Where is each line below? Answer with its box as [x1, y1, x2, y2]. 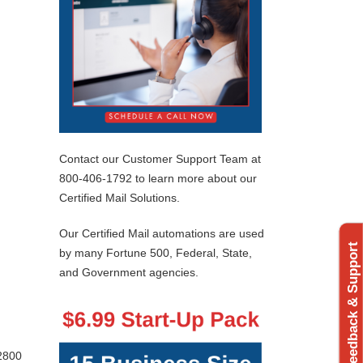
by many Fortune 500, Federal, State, [59, 246, 252, 260]
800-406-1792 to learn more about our [59, 172, 257, 186]
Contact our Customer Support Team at [59, 152, 261, 166]
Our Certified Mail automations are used [59, 227, 264, 241]
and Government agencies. [59, 266, 199, 280]
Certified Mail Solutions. [59, 191, 180, 205]
